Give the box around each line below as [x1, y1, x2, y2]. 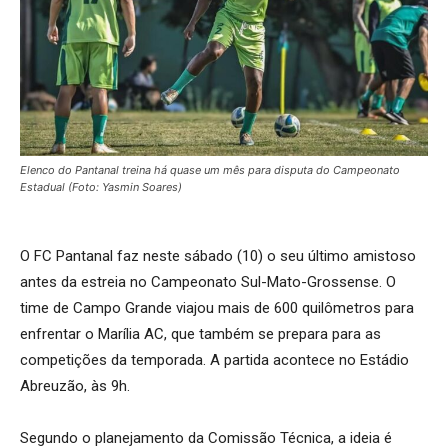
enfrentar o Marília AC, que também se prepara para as [20, 324, 381, 343]
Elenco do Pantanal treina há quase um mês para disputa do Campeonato [20, 162, 400, 177]
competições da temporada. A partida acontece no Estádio [20, 350, 409, 369]
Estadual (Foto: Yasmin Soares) [20, 179, 182, 194]
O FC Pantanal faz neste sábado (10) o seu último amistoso [20, 246, 416, 265]
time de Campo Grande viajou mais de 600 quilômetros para [20, 298, 414, 317]
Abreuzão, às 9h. [20, 376, 130, 395]
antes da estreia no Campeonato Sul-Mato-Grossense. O [20, 272, 396, 291]
